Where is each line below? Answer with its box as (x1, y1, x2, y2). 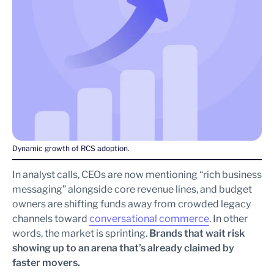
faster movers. (12, 256, 80, 268)
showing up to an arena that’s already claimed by (12, 242, 234, 254)
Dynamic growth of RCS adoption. (12, 143, 130, 153)
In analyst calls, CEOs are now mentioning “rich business (12, 168, 262, 180)
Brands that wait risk (147, 227, 245, 239)
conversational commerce (89, 212, 209, 224)
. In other (209, 212, 248, 224)
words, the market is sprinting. (12, 227, 147, 239)
